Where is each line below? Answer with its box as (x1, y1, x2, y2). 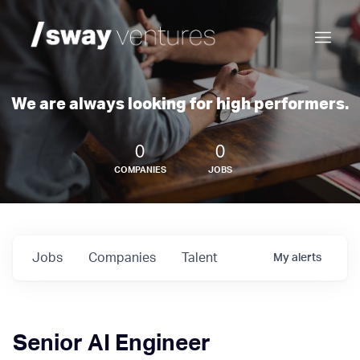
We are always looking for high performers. (11, 96, 349, 112)
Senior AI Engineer (13, 332, 211, 354)
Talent (182, 252, 218, 264)
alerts (292, 252, 321, 264)
